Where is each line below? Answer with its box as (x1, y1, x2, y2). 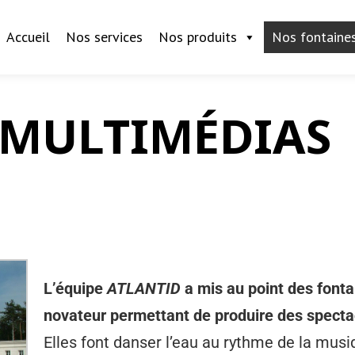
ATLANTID (107, 279, 181, 298)
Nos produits (158, 28, 237, 46)
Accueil (6, 28, 50, 46)
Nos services (65, 28, 143, 46)
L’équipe (44, 279, 107, 298)
